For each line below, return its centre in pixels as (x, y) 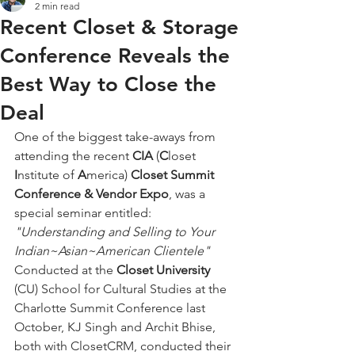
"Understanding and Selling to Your (116, 232)
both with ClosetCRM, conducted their (124, 346)
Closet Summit (174, 175)
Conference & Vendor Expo (92, 194)
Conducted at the (65, 270)
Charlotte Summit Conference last (111, 308)
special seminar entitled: (88, 213)
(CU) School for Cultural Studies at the (122, 289)
